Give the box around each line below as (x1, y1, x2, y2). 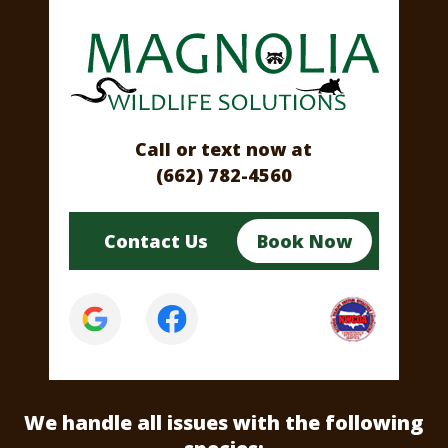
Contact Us (104, 229, 209, 254)
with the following (233, 409, 424, 437)
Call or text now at (135, 137, 313, 162)
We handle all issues (24, 409, 234, 437)
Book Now (256, 229, 352, 254)
